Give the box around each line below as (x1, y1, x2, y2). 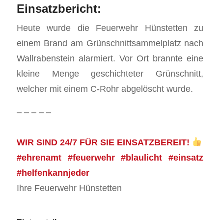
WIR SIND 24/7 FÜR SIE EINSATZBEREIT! (16, 137, 192, 147)
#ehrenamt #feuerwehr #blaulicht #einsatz (16, 152, 204, 163)
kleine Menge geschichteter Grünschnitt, (16, 68, 204, 79)
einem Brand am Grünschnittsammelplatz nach (16, 38, 204, 49)
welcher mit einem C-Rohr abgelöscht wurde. (16, 83, 193, 94)
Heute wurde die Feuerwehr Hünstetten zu (16, 23, 204, 33)
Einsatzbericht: (16, 2, 101, 16)
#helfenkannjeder (16, 167, 89, 178)
